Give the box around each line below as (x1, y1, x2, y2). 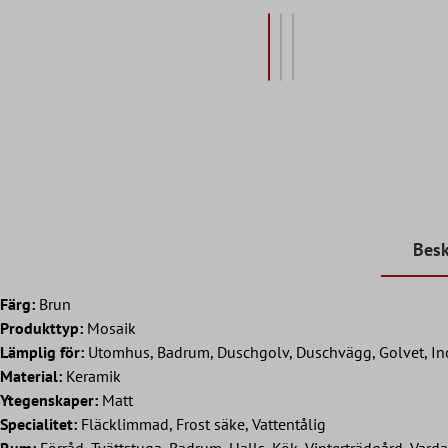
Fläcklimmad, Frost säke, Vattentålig (77, 413, 326, 434)
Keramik (62, 365, 121, 386)
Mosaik (83, 317, 136, 338)
